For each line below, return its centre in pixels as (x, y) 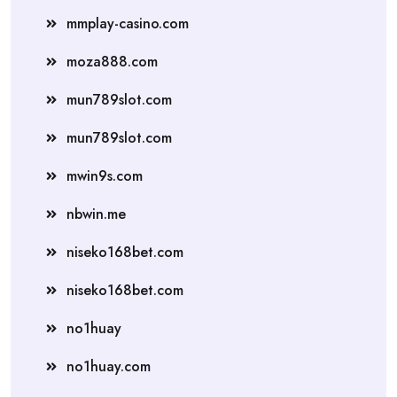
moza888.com (112, 61)
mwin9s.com (105, 175)
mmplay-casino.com (128, 23)
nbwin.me (96, 214)
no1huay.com (109, 366)
